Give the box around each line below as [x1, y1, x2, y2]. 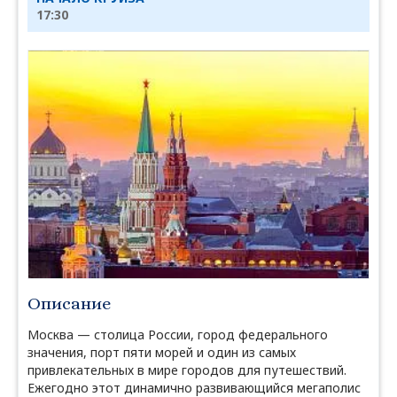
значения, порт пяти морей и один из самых [27, 344, 296, 362]
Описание [27, 293, 111, 315]
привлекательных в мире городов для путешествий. [27, 362, 346, 379]
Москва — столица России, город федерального [27, 326, 328, 344]
